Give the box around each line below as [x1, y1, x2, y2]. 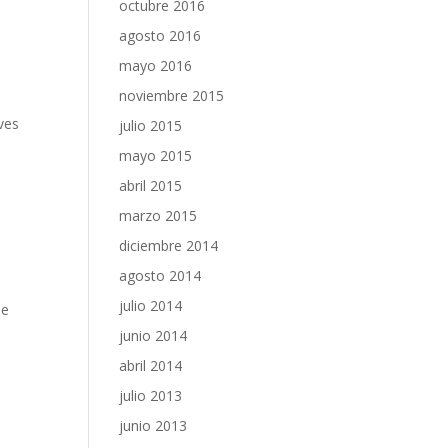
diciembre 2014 [119, 236, 219, 255]
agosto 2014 [119, 266, 202, 285]
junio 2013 [119, 416, 188, 435]
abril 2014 [119, 356, 183, 375]
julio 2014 [119, 296, 183, 315]
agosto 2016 [119, 26, 202, 45]
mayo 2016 [119, 56, 193, 75]
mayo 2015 [119, 146, 193, 165]
